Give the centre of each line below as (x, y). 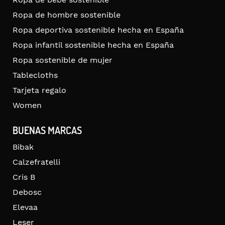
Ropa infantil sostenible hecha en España (93, 45)
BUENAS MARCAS (47, 130)
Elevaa (25, 207)
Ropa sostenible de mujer (63, 60)
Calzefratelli (36, 162)
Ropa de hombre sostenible (67, 15)
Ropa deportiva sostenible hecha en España (98, 30)
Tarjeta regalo (39, 90)
